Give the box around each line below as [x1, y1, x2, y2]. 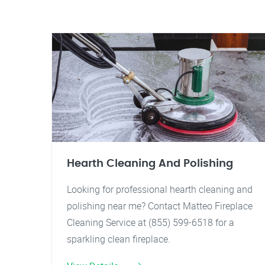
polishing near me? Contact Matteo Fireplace [67, 199, 253, 212]
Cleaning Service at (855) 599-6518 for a [67, 216, 234, 229]
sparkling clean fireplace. [67, 232, 170, 245]
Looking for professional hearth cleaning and [67, 183, 253, 196]
